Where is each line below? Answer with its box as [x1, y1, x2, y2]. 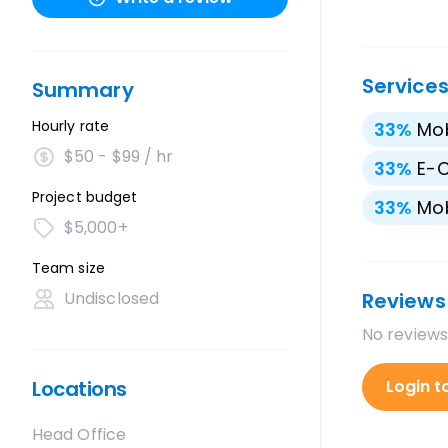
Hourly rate [32, 116, 109, 136]
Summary [32, 76, 134, 104]
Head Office [32, 423, 126, 446]
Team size [32, 258, 105, 278]
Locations [32, 375, 127, 403]
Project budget [32, 187, 138, 207]
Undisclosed [64, 287, 159, 310]
